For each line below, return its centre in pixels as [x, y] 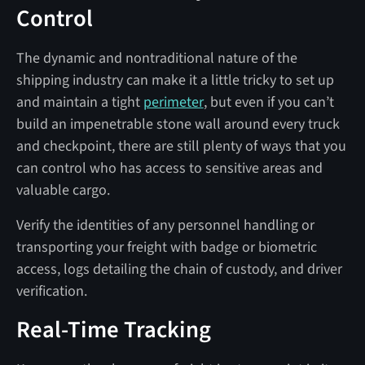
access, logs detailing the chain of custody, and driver [179, 269]
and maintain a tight [79, 102]
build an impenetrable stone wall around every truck [178, 124]
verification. [53, 291]
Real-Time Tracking [113, 330]
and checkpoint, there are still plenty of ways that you [181, 146]
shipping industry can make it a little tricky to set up [175, 80]
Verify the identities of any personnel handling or [165, 225]
